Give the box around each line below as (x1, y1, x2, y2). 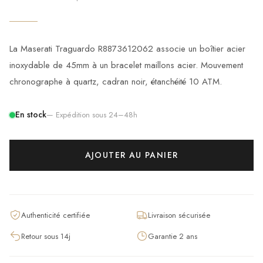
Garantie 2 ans (148, 230, 197, 242)
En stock (15, 109, 46, 120)
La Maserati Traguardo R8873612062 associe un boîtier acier (9, 42, 245, 55)
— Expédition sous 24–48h (46, 109, 137, 120)
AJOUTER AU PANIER (85, 149, 178, 161)
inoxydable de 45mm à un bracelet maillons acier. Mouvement (9, 59, 243, 72)
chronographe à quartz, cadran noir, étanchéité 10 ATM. (9, 75, 222, 88)
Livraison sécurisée (148, 209, 210, 221)
